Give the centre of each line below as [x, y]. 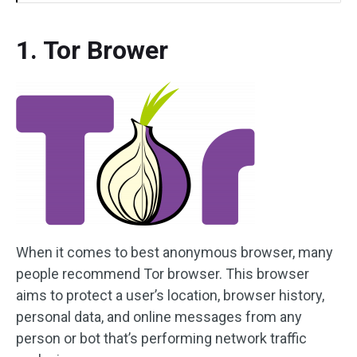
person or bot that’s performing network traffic [161, 338]
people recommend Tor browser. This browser [163, 274]
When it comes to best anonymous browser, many [175, 252]
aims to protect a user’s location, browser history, [170, 295]
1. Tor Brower [92, 50]
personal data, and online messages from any [159, 317]
